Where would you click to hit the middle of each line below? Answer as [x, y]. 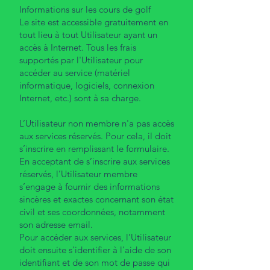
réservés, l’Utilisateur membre [78, 174]
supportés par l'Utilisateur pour [81, 60]
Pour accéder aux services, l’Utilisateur [95, 237]
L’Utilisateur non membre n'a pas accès [97, 123]
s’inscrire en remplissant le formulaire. [94, 148]
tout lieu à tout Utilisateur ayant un [88, 34]
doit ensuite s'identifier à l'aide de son [95, 250]
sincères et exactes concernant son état [96, 199]
